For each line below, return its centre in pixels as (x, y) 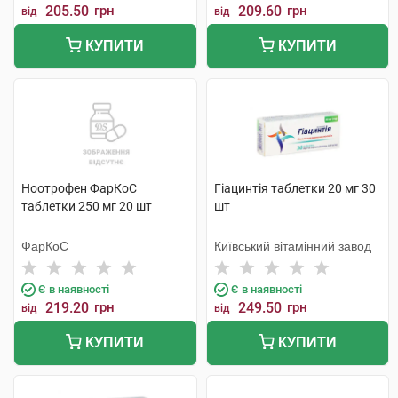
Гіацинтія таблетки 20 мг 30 (295, 188)
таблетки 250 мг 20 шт (87, 206)
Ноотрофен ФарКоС (79, 188)
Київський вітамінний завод (292, 246)
